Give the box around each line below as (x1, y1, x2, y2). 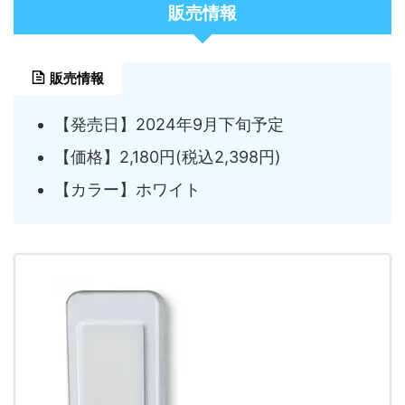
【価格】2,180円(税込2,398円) (54, 147, 281, 167)
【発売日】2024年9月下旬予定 (54, 115, 284, 135)
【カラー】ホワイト (54, 180, 201, 200)
